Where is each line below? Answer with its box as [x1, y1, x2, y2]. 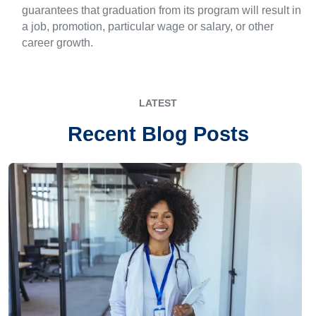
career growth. [22, 37, 93, 49]
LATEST [139, 97, 177, 109]
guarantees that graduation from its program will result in [22, 4, 301, 16]
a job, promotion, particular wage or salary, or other [22, 20, 274, 32]
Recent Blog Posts [67, 123, 249, 145]
